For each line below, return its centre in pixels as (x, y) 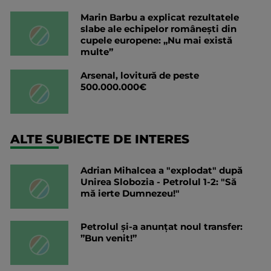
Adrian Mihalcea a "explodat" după (162, 171)
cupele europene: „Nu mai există (156, 41)
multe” (97, 52)
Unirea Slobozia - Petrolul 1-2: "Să (158, 182)
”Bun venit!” (109, 238)
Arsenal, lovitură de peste (140, 76)
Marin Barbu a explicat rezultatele (160, 18)
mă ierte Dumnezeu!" (130, 194)
